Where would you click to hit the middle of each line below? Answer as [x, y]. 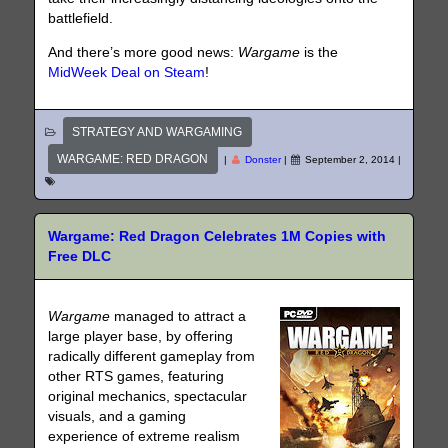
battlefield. [81, 19]
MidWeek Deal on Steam [127, 73]
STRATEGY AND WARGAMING [157, 132]
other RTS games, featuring [136, 377]
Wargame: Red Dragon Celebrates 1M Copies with [217, 237]
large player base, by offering [141, 337]
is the [319, 53]
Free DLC [80, 257]
